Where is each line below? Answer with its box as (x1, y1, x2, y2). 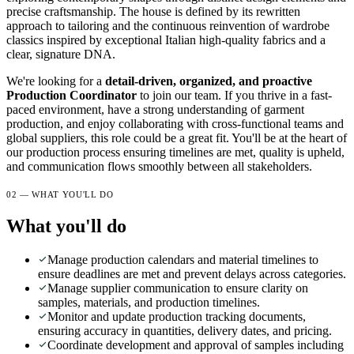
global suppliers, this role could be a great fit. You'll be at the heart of (6, 130, 347, 145)
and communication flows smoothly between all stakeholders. (6, 159, 312, 173)
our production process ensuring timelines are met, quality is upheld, (6, 145, 345, 159)
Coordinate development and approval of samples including (47, 338, 344, 352)
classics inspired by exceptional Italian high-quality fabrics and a (6, 32, 326, 47)
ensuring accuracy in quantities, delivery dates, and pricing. (38, 324, 332, 338)
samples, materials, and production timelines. (38, 296, 260, 310)
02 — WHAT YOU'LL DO (6, 189, 114, 199)
